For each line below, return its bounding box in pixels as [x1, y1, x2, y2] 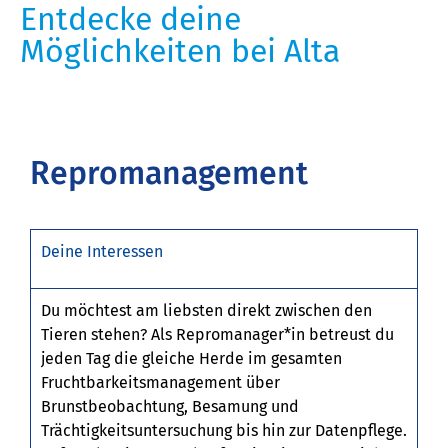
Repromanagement [30, 153, 308, 192]
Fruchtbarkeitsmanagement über [41, 373, 280, 393]
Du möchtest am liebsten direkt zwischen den [41, 301, 372, 321]
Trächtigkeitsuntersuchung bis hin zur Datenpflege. [41, 421, 407, 441]
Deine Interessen [41, 241, 163, 261]
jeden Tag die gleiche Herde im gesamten [41, 349, 342, 369]
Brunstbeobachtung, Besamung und [41, 397, 299, 417]
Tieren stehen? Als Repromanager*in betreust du [41, 325, 394, 345]
